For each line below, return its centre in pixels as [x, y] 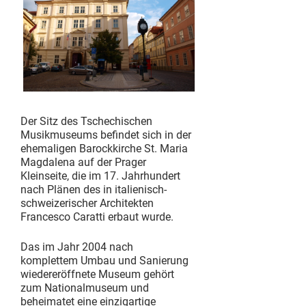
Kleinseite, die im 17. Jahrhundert [100, 176]
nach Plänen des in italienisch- [94, 190]
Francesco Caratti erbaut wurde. [97, 217]
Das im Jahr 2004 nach [77, 247]
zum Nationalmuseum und [85, 288]
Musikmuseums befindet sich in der [106, 135]
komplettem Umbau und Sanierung [105, 261]
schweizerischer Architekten [87, 204]
